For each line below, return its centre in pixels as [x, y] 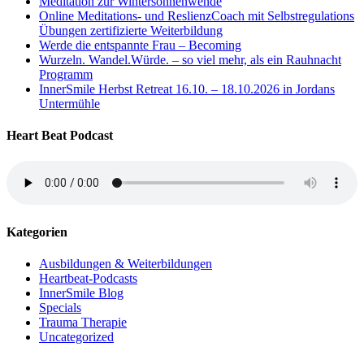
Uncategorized [76, 337]
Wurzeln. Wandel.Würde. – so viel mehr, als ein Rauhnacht [190, 60]
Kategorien [37, 232]
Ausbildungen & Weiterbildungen [126, 264]
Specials [60, 308]
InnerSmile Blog [81, 293]
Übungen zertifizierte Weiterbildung [131, 31]
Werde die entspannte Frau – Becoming [140, 45]
